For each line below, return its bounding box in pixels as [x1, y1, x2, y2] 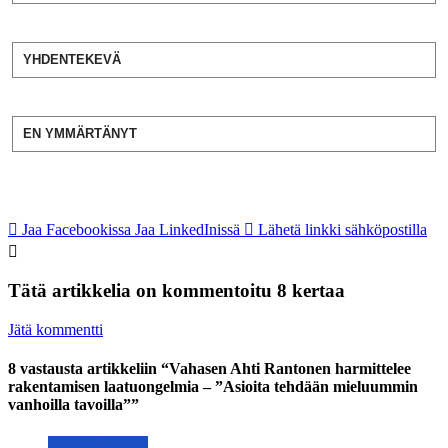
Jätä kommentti [8, 321, 103, 338]
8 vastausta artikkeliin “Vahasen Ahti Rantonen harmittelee [8, 360, 411, 378]
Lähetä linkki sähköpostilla [258, 220, 427, 238]
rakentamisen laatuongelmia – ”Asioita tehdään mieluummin [8, 378, 418, 396]
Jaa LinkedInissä [135, 220, 240, 238]
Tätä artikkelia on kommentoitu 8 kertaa [8, 280, 345, 302]
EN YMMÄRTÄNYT [23, 125, 137, 141]
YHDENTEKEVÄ [23, 51, 121, 67]
